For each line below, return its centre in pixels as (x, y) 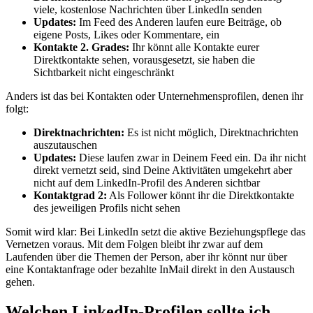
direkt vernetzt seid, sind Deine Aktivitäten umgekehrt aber (163, 170)
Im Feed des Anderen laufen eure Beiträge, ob (179, 22)
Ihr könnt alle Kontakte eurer (194, 47)
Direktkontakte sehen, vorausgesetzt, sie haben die (144, 59)
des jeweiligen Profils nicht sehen (107, 208)
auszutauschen (65, 145)
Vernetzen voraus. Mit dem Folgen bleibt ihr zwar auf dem (134, 244)
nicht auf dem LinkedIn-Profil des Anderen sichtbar (147, 182)
